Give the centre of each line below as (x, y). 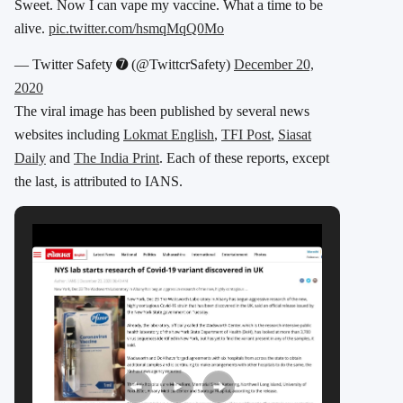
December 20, (274, 64)
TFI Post (246, 134)
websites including (69, 134)
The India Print (116, 157)
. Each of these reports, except (244, 157)
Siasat (295, 134)
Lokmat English (169, 134)
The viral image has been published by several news (162, 111)
